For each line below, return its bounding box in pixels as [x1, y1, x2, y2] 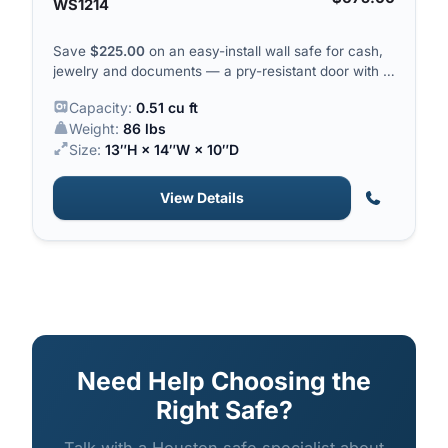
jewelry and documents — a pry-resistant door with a [53, 63, 391, 80]
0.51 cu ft [135, 99, 198, 117]
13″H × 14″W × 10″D [104, 141, 239, 159]
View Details [160, 189, 244, 207]
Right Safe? [155, 395, 293, 426]
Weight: [68, 120, 123, 138]
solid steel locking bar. [53, 83, 193, 100]
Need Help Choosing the [77, 366, 371, 397]
